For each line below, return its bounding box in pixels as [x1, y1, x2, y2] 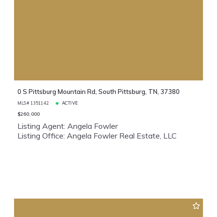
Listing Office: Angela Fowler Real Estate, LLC [17, 130, 177, 140]
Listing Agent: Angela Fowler [17, 121, 118, 131]
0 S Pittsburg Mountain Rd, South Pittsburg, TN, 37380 [17, 88, 180, 96]
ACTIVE [62, 100, 78, 106]
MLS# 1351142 [17, 100, 49, 106]
